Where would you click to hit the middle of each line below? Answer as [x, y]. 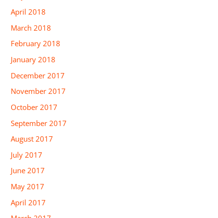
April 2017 [28, 202]
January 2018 [33, 59]
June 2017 [28, 171]
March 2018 [31, 27]
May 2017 [28, 187]
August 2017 [32, 139]
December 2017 [38, 75]
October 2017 [34, 107]
